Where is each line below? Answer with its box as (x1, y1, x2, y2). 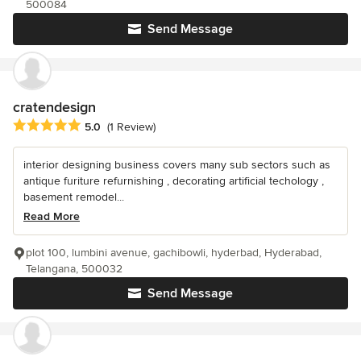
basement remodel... (23, 189, 124, 204)
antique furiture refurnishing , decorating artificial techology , (23, 173, 324, 188)
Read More (23, 209, 80, 223)
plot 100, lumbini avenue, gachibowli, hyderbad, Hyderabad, (26, 245, 322, 259)
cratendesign (13, 98, 96, 116)
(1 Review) (107, 119, 156, 134)
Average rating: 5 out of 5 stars (12, 117, 185, 134)
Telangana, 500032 (26, 261, 122, 276)
